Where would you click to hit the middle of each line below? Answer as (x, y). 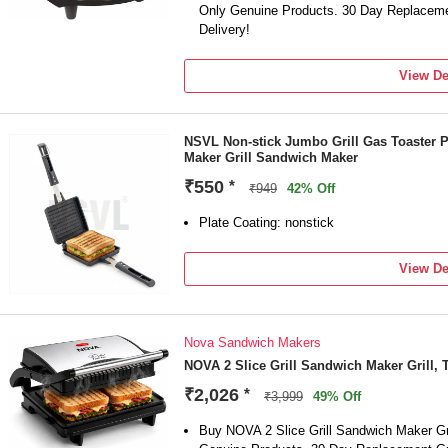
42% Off (311, 188)
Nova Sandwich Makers (252, 342)
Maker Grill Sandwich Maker (271, 157)
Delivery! (224, 29)
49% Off (337, 396)
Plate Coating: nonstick (266, 222)
